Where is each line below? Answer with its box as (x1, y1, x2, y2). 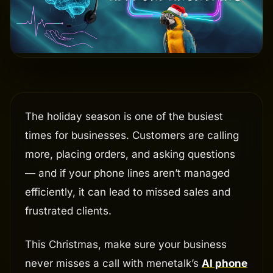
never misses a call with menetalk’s (25, 257, 202, 270)
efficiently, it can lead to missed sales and (25, 186, 230, 199)
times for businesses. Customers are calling (25, 129, 239, 142)
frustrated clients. (25, 205, 112, 218)
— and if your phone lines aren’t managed (25, 167, 230, 180)
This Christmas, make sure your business (25, 238, 227, 251)
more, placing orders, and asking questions (25, 148, 235, 161)
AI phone (202, 257, 247, 270)
